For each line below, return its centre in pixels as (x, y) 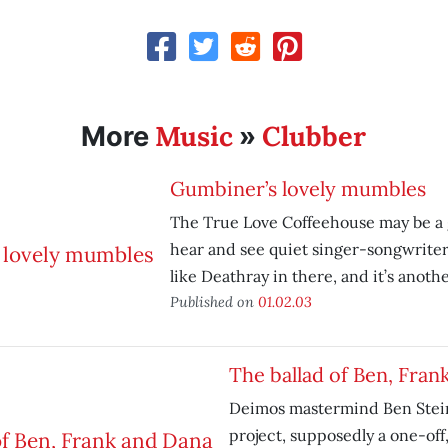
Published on (213, 301)
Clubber (314, 136)
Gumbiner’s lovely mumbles (297, 188)
